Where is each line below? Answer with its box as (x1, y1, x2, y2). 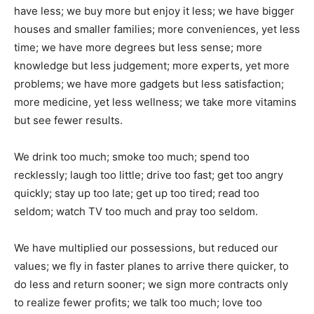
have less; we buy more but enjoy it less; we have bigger (14, 4, 294, 18)
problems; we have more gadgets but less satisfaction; (14, 77, 284, 90)
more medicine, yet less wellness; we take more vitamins (14, 95, 296, 109)
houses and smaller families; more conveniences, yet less (14, 22, 300, 36)
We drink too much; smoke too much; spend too (14, 150, 250, 163)
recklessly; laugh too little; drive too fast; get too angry (14, 168, 283, 182)
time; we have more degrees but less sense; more (14, 41, 262, 54)
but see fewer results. (14, 114, 123, 127)
